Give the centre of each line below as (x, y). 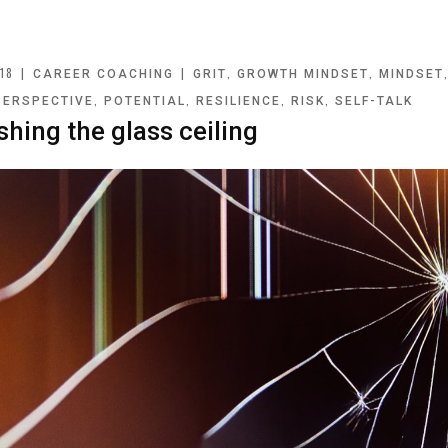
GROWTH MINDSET (303, 74)
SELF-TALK (374, 101)
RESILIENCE (239, 101)
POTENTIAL (145, 101)
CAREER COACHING (104, 74)
